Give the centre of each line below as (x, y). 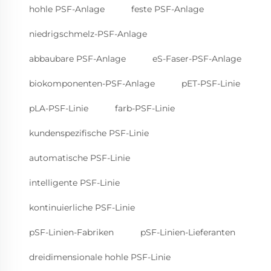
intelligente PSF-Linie (74, 182)
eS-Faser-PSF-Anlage (197, 58)
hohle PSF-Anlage (67, 9)
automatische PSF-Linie (80, 158)
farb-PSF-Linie (145, 108)
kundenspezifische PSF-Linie (89, 133)
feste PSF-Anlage (168, 9)
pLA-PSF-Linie (59, 108)
